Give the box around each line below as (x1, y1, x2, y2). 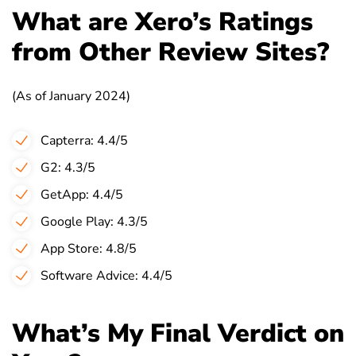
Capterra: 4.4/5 (41, 131, 128, 149)
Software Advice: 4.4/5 (41, 266, 172, 284)
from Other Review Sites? (12, 34, 329, 69)
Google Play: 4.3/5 (41, 212, 148, 230)
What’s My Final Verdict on (12, 315, 344, 350)
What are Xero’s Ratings (12, 4, 313, 39)
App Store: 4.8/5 (41, 239, 137, 257)
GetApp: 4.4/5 (41, 185, 123, 203)
